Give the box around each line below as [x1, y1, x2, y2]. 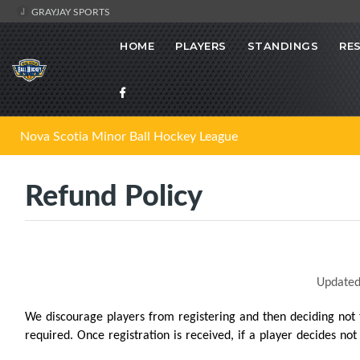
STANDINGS [247, 39, 318, 53]
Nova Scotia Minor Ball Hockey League [20, 127, 238, 145]
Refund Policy [25, 174, 202, 215]
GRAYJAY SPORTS [29, 5, 110, 18]
